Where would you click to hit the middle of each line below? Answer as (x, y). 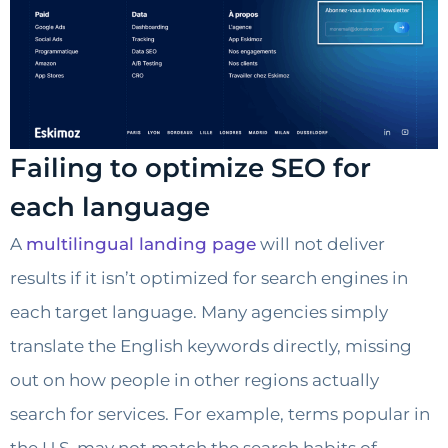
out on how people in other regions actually (194, 380)
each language (110, 207)
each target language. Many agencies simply (199, 312)
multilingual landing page (141, 244)
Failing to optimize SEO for (190, 168)
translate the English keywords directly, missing (211, 346)
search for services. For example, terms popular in (220, 414)
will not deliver (320, 244)
